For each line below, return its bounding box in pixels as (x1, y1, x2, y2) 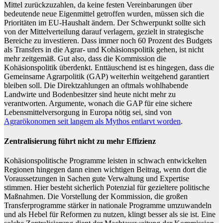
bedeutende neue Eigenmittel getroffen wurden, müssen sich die (4, 9, 204, 18)
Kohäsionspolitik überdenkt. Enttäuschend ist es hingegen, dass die (4, 63, 214, 72)
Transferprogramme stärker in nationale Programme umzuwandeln (4, 201, 212, 210)
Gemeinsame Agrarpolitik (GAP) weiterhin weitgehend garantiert (4, 72, 209, 81)
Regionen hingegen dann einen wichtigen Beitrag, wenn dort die (4, 165, 207, 174)
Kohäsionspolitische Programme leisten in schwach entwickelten (4, 156, 207, 165)
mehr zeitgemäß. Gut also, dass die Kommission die (4, 54, 166, 63)
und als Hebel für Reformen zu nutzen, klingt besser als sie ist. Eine (4, 210, 216, 219)
